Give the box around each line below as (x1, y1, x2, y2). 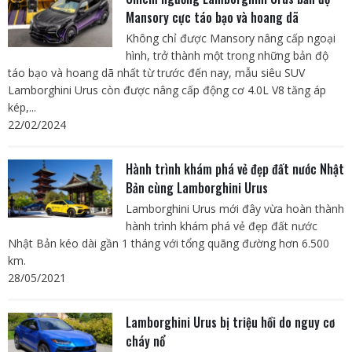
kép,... (8, 100, 36, 115)
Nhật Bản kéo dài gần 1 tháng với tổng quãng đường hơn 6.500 (8, 236, 329, 251)
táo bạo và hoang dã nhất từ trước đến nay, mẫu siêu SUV (8, 65, 305, 81)
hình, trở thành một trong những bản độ (125, 48, 328, 64)
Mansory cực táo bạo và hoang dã (125, 8, 299, 27)
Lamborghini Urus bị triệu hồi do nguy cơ (125, 313, 335, 332)
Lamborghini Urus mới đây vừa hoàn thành (125, 201, 344, 217)
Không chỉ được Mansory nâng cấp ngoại (125, 31, 335, 46)
